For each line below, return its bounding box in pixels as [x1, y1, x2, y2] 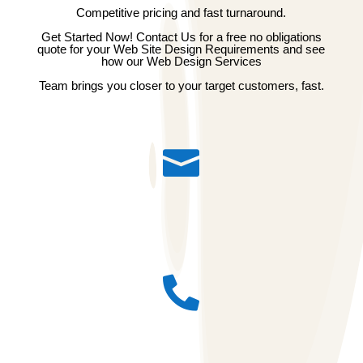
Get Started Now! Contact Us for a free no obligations [41, 30, 322, 44]
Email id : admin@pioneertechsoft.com [37, 207, 326, 224]
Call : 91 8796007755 [105, 335, 258, 352]
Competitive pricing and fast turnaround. [76, 6, 287, 19]
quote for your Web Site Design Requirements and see [37, 42, 326, 56]
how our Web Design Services [100, 54, 262, 68]
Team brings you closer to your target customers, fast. [38, 79, 324, 92]
